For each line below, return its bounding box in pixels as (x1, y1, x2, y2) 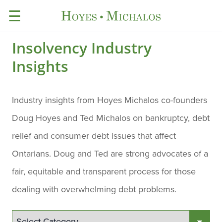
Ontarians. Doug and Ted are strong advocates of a (12, 147, 208, 160)
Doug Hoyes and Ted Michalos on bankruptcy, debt (12, 111, 210, 124)
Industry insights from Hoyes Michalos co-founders (12, 94, 207, 107)
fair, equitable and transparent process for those (12, 165, 196, 178)
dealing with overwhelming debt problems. (12, 183, 176, 196)
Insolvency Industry (12, 38, 152, 58)
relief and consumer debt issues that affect (12, 129, 176, 142)
